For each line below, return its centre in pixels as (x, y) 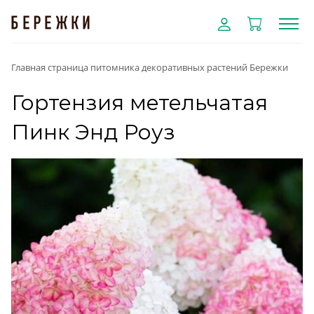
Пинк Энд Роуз (93, 132)
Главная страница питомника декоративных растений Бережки (150, 67)
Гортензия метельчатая (139, 103)
